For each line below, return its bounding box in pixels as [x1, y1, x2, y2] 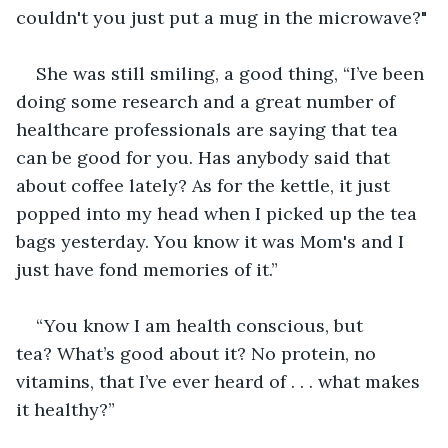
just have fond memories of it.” [16, 257, 278, 281]
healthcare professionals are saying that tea [16, 117, 403, 141]
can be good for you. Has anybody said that [16, 145, 395, 169]
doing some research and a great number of [16, 89, 400, 113]
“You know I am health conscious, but [36, 313, 368, 337]
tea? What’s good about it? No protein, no [16, 341, 381, 365]
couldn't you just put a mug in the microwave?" [16, 5, 427, 29]
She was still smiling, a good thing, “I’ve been [36, 61, 429, 85]
